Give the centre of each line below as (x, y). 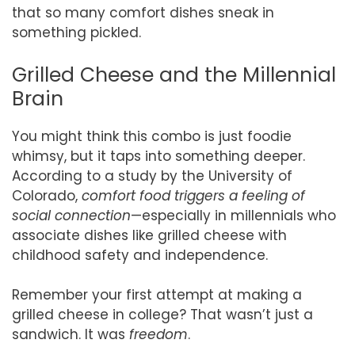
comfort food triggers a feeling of (193, 195)
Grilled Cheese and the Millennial (174, 74)
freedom (158, 335)
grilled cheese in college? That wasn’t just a (162, 315)
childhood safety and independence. (140, 255)
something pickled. (76, 33)
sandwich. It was (71, 335)
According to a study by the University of (152, 176)
